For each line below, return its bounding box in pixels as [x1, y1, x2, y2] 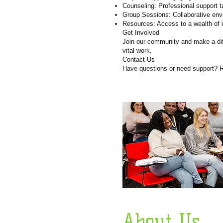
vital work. [122, 47, 152, 54]
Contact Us [122, 56, 155, 63]
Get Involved [122, 29, 159, 36]
